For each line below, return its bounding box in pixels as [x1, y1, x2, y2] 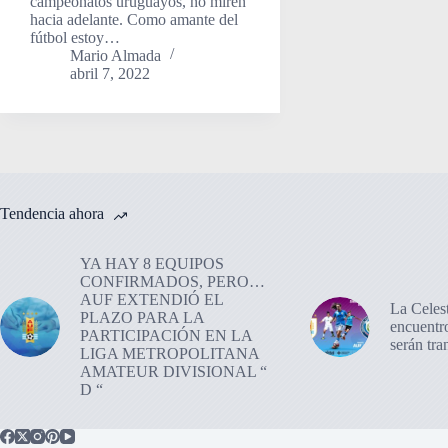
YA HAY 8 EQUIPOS [80, 254, 224, 272]
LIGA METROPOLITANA [80, 344, 259, 362]
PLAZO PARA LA [80, 308, 204, 326]
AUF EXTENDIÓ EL [80, 290, 223, 308]
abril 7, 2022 [70, 64, 150, 82]
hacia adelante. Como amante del [30, 10, 238, 28]
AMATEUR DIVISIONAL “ [80, 362, 267, 380]
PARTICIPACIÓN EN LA [80, 326, 252, 344]
